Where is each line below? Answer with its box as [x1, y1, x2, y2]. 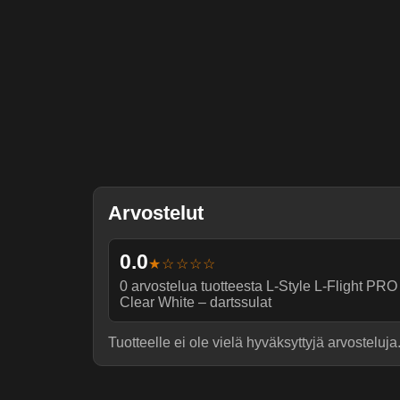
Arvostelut [108, 202, 204, 225]
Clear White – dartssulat [120, 295, 271, 311]
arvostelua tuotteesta [128, 279, 266, 295]
